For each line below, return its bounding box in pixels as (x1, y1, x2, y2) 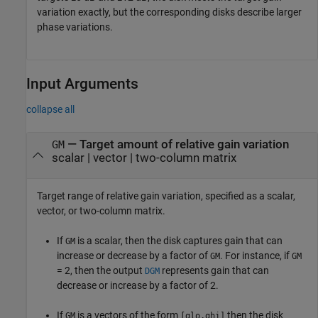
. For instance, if (220, 249, 292, 261)
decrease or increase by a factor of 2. (57, 279, 219, 291)
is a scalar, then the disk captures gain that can (75, 234, 283, 246)
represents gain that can (160, 264, 269, 276)
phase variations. (37, 21, 113, 33)
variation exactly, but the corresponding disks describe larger (37, 6, 302, 18)
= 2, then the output (57, 264, 145, 276)
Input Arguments (26, 75, 138, 93)
